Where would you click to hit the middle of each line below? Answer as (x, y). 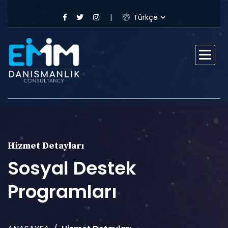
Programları (62, 192)
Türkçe (144, 17)
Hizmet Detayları (46, 146)
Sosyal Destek (72, 168)
